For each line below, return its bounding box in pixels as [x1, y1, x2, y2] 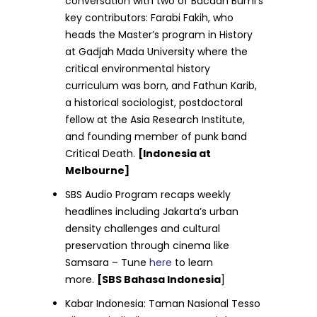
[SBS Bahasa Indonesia [97, 272, 221, 287]
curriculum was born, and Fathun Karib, [65, 79, 258, 93]
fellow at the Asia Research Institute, [65, 113, 246, 127]
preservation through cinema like [65, 238, 230, 253]
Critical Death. [65, 146, 139, 161]
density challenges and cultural [65, 221, 221, 236]
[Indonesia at [138, 146, 212, 161]
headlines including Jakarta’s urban [65, 204, 239, 219]
